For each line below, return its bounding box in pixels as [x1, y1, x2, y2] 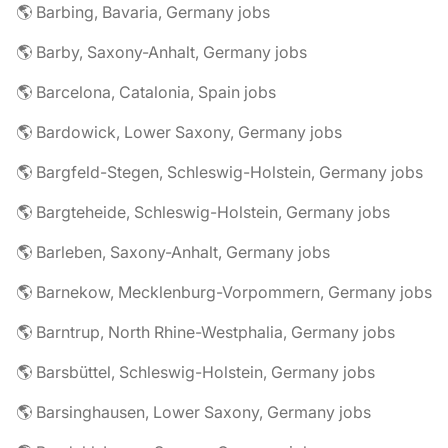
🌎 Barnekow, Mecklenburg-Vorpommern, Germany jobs [16, 282, 432, 302]
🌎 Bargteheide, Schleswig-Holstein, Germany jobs [16, 202, 390, 222]
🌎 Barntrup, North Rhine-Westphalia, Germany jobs [16, 322, 395, 342]
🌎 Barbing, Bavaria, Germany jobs [16, 2, 270, 22]
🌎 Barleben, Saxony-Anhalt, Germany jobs [16, 242, 330, 262]
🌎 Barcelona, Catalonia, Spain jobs [16, 82, 276, 102]
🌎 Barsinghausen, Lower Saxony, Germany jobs [16, 402, 371, 422]
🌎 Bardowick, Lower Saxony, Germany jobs [16, 122, 342, 142]
